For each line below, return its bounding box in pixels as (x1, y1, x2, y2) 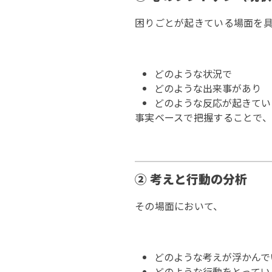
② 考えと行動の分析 (135, 170, 247, 188)
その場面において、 (135, 199, 223, 213)
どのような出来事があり (154, 81, 261, 95)
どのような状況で (154, 66, 232, 81)
